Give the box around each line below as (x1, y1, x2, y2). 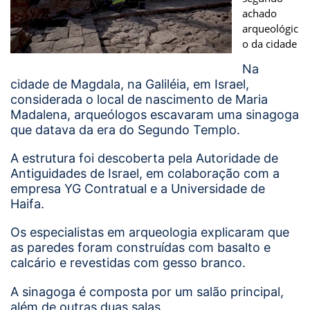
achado (242, 6, 277, 20)
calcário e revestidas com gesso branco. (10, 255, 246, 271)
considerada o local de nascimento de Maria (10, 91, 268, 107)
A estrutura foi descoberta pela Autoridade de (10, 151, 278, 166)
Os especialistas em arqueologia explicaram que (10, 225, 289, 240)
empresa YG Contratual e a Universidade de (10, 181, 265, 197)
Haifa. (10, 197, 44, 212)
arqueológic (242, 21, 298, 35)
